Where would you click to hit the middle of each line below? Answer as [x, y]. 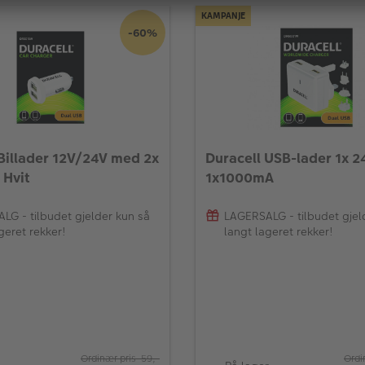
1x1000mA [240, 178]
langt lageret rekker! [279, 231]
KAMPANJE [223, 16]
